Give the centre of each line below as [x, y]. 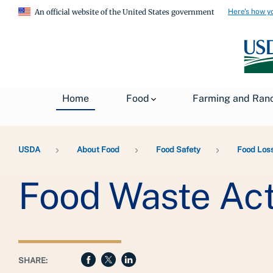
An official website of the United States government [125, 12]
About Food [98, 149]
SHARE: [33, 260]
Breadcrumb [48, 131]
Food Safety [178, 149]
